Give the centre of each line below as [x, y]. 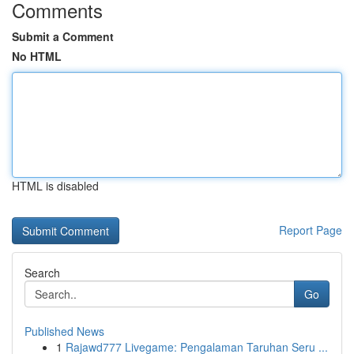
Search [42, 273]
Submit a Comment [63, 36]
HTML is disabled [55, 186]
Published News [64, 331]
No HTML [37, 56]
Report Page [311, 230]
